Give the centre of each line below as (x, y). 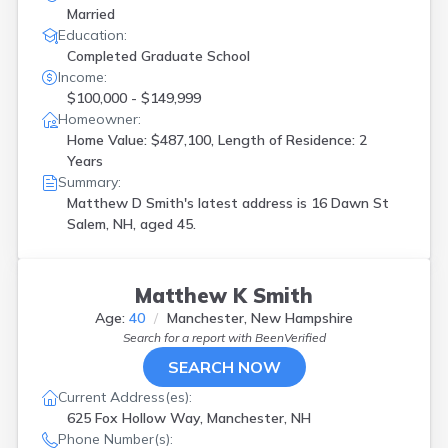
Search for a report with (188, 337)
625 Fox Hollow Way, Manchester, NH (189, 418)
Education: (92, 35)
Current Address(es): (125, 397)
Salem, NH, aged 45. (131, 224)
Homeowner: (99, 119)
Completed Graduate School (158, 56)
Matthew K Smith (224, 295)
